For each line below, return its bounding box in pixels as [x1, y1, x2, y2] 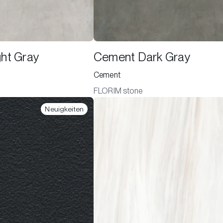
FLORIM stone [94, 86, 142, 96]
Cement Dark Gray [94, 50, 191, 64]
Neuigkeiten [45, 105, 84, 113]
